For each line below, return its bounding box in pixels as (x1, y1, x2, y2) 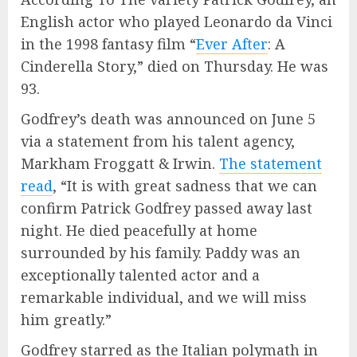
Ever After (196, 33, 268, 53)
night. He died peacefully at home (21, 220, 257, 240)
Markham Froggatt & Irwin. (21, 153, 219, 173)
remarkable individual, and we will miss (21, 287, 307, 307)
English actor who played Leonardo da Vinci (21, 11, 332, 31)
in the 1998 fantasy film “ (21, 33, 196, 53)
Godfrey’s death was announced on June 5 (21, 108, 316, 128)
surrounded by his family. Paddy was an (21, 242, 300, 262)
